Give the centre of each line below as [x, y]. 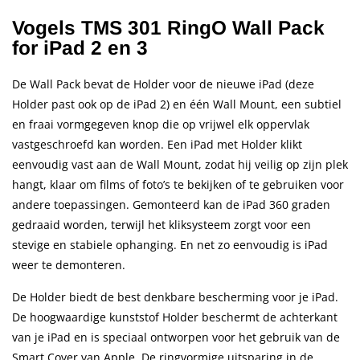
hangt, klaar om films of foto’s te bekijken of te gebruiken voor [178, 185]
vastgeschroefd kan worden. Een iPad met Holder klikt [157, 145]
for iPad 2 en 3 [80, 48]
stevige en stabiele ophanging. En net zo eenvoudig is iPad [170, 245]
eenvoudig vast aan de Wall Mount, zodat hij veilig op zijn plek [180, 165]
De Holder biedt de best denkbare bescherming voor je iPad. [175, 297]
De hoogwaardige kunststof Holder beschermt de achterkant [175, 317]
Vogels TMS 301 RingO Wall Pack [168, 28]
